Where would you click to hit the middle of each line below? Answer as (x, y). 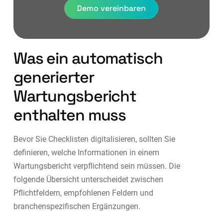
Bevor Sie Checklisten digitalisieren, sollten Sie (94, 139)
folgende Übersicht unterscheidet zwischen (88, 179)
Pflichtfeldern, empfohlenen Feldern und (83, 193)
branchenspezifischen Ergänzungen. (77, 206)
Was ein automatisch (88, 58)
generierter (54, 77)
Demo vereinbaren (111, 8)
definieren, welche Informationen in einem (86, 152)
